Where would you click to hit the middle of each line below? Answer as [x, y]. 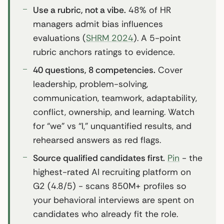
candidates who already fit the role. [105, 214]
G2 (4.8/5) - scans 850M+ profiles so [110, 186]
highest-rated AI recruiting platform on [112, 172]
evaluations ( [59, 38]
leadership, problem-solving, [90, 84]
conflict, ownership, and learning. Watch [114, 112]
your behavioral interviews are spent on [113, 200]
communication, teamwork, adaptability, [115, 98]
